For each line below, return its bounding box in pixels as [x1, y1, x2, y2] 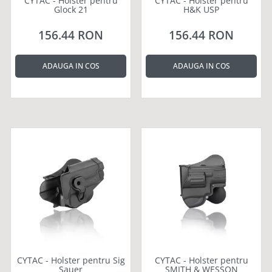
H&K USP [183, 3, 219, 15]
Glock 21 [53, 3, 88, 15]
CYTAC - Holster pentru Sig [16, 254, 125, 266]
